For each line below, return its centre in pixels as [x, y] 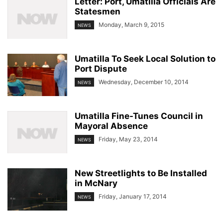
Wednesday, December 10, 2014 [144, 82]
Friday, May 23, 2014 [128, 139]
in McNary [96, 183]
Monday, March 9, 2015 [131, 25]
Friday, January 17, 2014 [133, 196]
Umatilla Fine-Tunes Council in [139, 116]
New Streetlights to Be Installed [141, 173]
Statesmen [98, 11]
